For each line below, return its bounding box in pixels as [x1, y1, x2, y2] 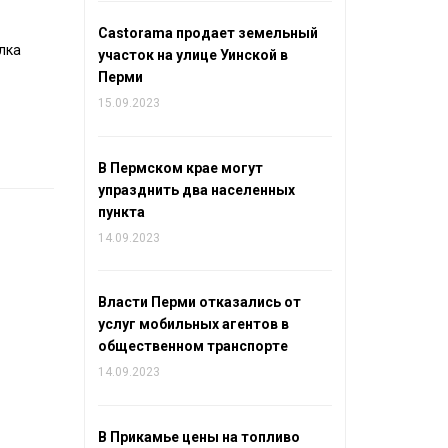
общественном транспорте [97, 338, 288, 355]
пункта [97, 203, 145, 220]
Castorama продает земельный [97, 25, 318, 42]
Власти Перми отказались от [97, 294, 301, 311]
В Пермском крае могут [97, 159, 263, 176]
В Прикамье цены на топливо [97, 428, 300, 445]
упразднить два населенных [97, 181, 295, 198]
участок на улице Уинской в [97, 47, 288, 64]
